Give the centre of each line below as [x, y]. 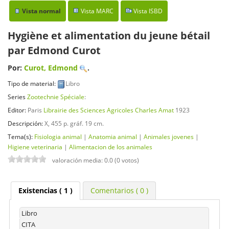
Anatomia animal [113, 136]
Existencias [38, 191]
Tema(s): [21, 136]
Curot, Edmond [51, 68]
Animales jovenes [169, 136]
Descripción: [26, 123]
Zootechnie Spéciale [56, 97]
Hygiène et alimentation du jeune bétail [109, 36]
